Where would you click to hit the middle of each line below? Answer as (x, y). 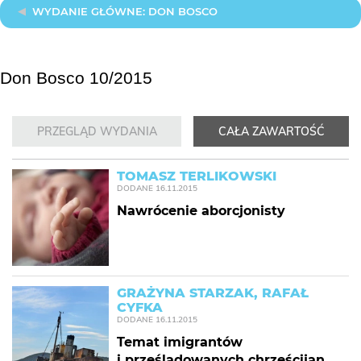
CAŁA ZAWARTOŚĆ (271, 131)
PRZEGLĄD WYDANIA (97, 131)
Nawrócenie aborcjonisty (201, 211)
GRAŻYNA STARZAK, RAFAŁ (213, 293)
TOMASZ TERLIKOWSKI (197, 176)
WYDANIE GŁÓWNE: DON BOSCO (125, 11)
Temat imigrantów (180, 342)
